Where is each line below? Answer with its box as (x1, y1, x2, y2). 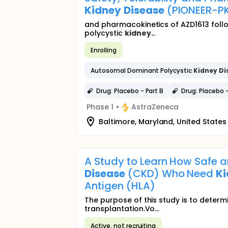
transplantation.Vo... (84, 204, 160, 214)
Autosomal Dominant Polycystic (91, 66, 194, 75)
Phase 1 (87, 102, 113, 112)
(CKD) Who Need (125, 166, 216, 181)
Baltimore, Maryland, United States (99, 116, 226, 127)
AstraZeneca (131, 102, 179, 112)
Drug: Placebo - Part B (96, 86, 164, 95)
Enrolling (91, 45, 117, 54)
